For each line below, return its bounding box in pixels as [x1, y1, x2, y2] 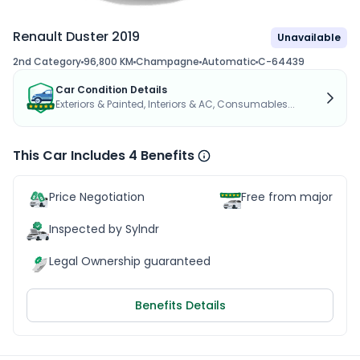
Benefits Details [134, 297, 226, 313]
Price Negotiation [49, 189, 145, 205]
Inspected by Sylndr [49, 221, 159, 237]
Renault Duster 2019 [13, 27, 140, 46]
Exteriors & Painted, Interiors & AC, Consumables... [55, 97, 295, 111]
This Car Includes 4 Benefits [13, 146, 194, 165]
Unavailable [277, 31, 341, 44]
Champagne [136, 55, 199, 68]
